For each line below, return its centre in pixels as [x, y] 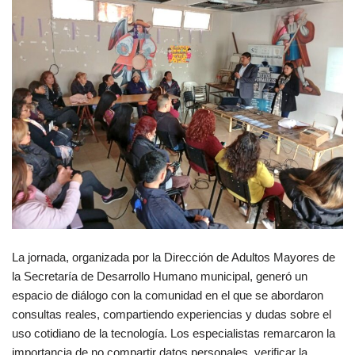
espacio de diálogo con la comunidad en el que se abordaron [168, 295]
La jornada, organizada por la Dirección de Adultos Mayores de [174, 257]
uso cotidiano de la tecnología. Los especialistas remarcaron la [174, 333]
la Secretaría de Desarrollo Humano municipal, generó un [160, 276]
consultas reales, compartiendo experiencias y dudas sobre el [172, 314]
